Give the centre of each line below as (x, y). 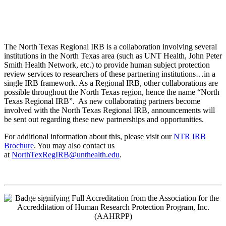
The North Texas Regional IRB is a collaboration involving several (110, 47)
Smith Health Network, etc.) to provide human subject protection (107, 65)
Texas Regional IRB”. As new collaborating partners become (102, 101)
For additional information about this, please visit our (89, 137)
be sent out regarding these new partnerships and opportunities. (104, 120)
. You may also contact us (74, 146)
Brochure (19, 146)
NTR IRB (190, 137)
